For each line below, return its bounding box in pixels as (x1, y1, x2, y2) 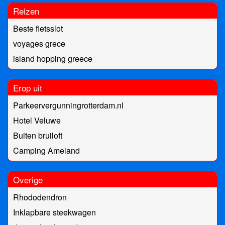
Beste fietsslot (13, 23, 63, 35)
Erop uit (13, 81, 42, 94)
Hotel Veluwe (13, 115, 61, 127)
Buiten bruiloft (13, 130, 62, 142)
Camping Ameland (13, 145, 80, 157)
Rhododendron (13, 191, 67, 203)
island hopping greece (13, 53, 92, 65)
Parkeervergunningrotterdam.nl (13, 99, 124, 111)
